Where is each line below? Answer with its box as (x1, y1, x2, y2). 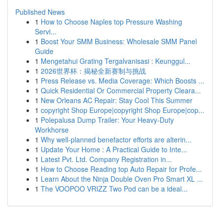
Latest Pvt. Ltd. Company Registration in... (41, 154, 172, 164)
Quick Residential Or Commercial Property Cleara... (41, 85, 201, 95)
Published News (15, 7, 65, 17)
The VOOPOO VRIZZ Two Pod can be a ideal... (41, 184, 188, 193)
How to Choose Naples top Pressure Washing (41, 17, 182, 27)
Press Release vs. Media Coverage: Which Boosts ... (41, 76, 204, 85)
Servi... (35, 27, 56, 36)
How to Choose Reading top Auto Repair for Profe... (41, 164, 202, 174)
